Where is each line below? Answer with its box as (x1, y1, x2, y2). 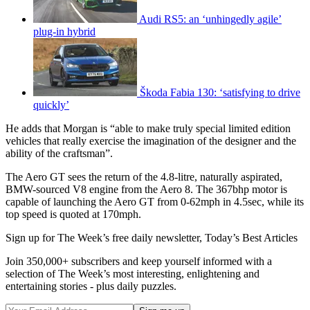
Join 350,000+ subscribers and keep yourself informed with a (6, 255, 272, 267)
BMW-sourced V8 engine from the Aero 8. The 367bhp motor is (6, 183, 287, 195)
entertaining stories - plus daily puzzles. (6, 280, 176, 292)
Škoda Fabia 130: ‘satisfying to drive (140, 86, 300, 98)
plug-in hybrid (33, 25, 95, 37)
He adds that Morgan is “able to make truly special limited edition (6, 122, 291, 134)
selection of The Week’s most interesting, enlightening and (6, 267, 259, 280)
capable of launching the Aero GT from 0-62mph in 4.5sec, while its (6, 195, 304, 208)
